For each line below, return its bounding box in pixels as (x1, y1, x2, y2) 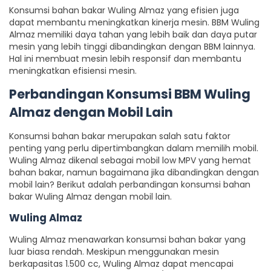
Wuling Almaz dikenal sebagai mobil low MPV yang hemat (9, 154, 251, 166)
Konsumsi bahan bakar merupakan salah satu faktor (9, 130, 230, 142)
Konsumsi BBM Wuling (106, 85, 250, 103)
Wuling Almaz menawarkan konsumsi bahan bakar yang (9, 233, 246, 246)
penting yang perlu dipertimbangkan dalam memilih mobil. (9, 142, 258, 154)
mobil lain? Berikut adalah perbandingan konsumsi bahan (9, 178, 250, 191)
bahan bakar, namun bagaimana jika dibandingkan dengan (9, 166, 259, 178)
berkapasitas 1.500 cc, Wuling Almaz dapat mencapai (9, 258, 233, 270)
